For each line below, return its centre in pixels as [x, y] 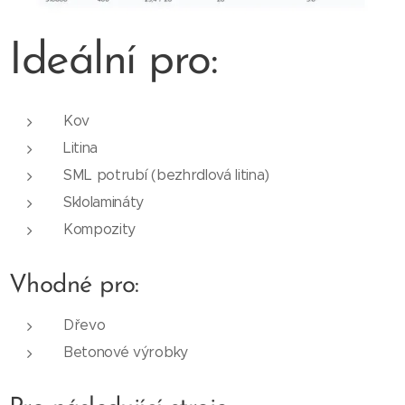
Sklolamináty [104, 202]
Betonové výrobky [126, 353]
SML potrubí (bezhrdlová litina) [167, 175]
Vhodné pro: [74, 286]
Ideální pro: [113, 62]
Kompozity [100, 230]
